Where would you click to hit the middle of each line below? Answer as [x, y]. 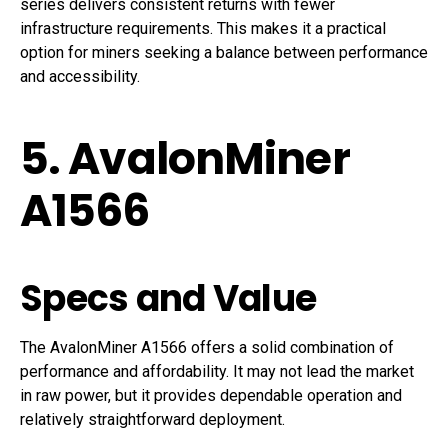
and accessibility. [80, 77]
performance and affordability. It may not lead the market [217, 372]
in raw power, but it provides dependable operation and [211, 396]
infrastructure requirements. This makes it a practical [203, 29]
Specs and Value [168, 299]
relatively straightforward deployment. [152, 420]
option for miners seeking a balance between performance [224, 53]
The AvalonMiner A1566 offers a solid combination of [207, 348]
